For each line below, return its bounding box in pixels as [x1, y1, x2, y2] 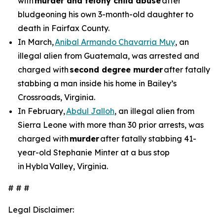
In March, [18, 37, 55, 47]
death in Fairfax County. [18, 23, 110, 33]
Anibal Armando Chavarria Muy [55, 37, 175, 47]
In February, [18, 106, 66, 116]
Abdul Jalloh [66, 106, 114, 116]
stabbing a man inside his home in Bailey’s [18, 78, 177, 88]
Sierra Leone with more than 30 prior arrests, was [18, 120, 204, 130]
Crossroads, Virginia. [18, 92, 95, 102]
